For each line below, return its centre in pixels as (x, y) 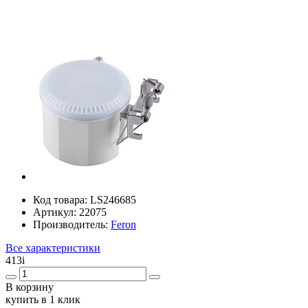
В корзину (30, 287)
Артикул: (56, 212)
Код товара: (62, 199)
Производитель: (72, 224)
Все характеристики (53, 247)
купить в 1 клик (43, 299)
